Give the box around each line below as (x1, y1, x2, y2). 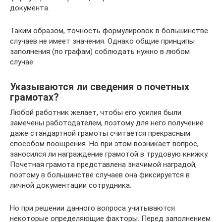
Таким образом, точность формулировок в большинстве (10, 26, 208, 35)
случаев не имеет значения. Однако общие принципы (10, 37, 195, 46)
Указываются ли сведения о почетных (10, 81, 189, 93)
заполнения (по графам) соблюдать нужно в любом (10, 47, 190, 56)
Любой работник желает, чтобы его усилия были (10, 108, 181, 117)
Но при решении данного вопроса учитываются (10, 204, 175, 213)
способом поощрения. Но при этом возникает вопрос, (10, 139, 199, 148)
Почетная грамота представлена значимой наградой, (10, 160, 197, 169)
